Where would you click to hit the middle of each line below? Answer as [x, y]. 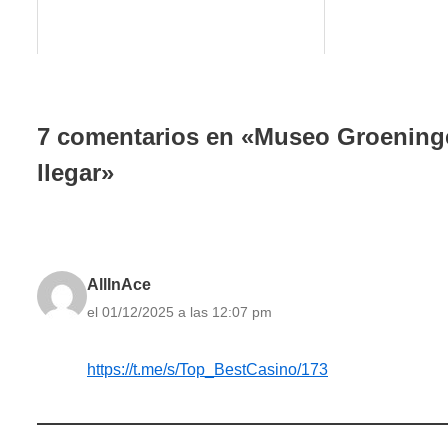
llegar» [75, 172]
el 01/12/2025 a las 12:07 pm [179, 311]
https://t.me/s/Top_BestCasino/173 [207, 369]
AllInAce [119, 284]
